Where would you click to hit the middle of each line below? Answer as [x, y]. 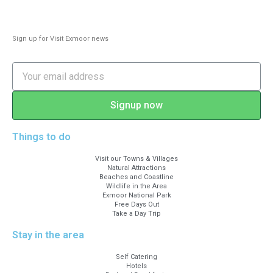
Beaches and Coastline [136, 177]
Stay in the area [48, 235]
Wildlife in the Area [136, 186]
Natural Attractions [136, 168]
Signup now [136, 105]
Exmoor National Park [136, 196]
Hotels [136, 266]
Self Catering [136, 257]
